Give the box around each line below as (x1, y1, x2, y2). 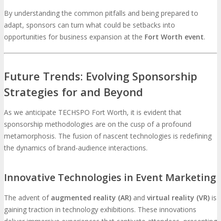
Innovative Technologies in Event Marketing (4, 171, 216, 184)
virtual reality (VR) (147, 193, 210, 203)
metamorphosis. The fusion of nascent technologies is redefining (4, 131, 212, 141)
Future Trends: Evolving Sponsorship (4, 69, 197, 84)
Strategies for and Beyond (4, 84, 143, 100)
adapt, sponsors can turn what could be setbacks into (4, 20, 175, 30)
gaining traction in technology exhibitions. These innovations (4, 205, 196, 215)
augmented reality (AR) (51, 193, 131, 203)
